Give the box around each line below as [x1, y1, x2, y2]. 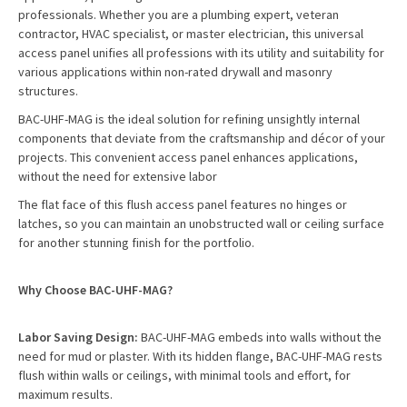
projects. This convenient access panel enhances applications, [18, 149, 358, 165]
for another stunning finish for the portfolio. [18, 234, 254, 251]
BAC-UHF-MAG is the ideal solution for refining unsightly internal [18, 111, 360, 127]
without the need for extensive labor [18, 168, 220, 184]
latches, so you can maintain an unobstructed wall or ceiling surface [18, 215, 384, 232]
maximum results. [18, 386, 115, 402]
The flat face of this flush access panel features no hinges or [18, 196, 347, 213]
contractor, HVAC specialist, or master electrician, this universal [18, 25, 363, 42]
